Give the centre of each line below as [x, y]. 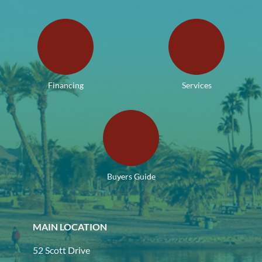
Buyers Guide [131, 176]
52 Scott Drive [61, 250]
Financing [65, 85]
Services [196, 85]
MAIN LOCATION [70, 227]
